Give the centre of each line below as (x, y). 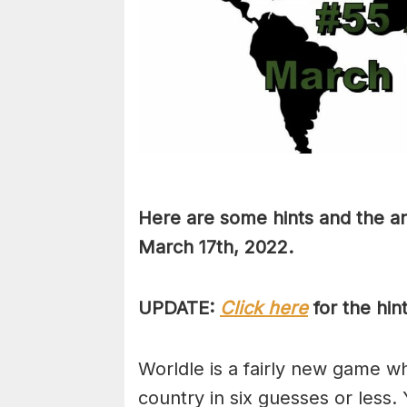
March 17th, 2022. (216, 248)
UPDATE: (179, 308)
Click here (264, 308)
